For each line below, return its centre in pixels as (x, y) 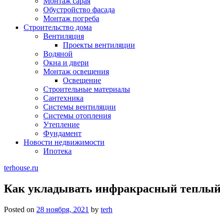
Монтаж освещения (76, 71)
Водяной (58, 54)
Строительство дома (58, 27)
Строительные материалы (87, 89)
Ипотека (57, 151)
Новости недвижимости (64, 142)
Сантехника (63, 98)
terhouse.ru (21, 168)
